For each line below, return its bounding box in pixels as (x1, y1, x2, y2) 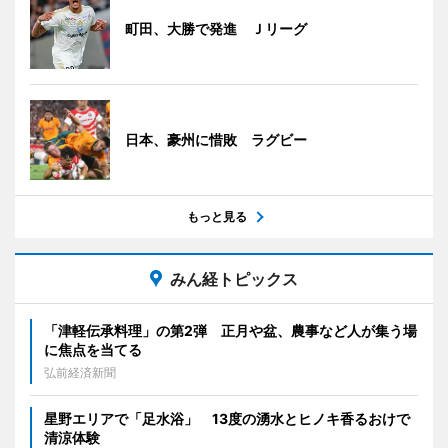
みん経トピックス (170, 268, 298, 289)
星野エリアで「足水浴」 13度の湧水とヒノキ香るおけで (44, 409, 410, 427)
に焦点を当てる (44, 340, 142, 358)
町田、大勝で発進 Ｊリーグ (125, 19, 307, 37)
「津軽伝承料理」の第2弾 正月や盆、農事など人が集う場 (44, 321, 417, 339)
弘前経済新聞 (44, 364, 116, 380)
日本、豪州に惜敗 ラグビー (125, 130, 307, 148)
